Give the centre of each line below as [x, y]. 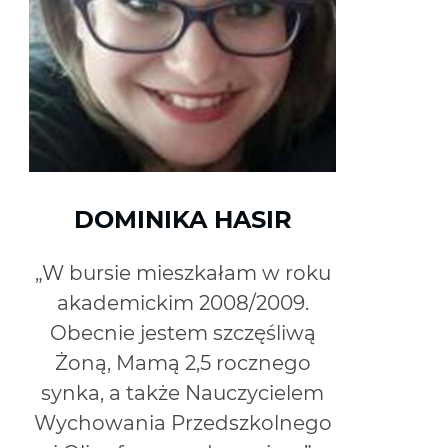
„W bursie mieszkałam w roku [182, 272]
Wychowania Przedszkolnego [182, 422]
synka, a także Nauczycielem [183, 392]
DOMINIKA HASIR [182, 219]
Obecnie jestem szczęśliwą [182, 332]
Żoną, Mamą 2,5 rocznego [182, 362]
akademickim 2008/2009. [182, 302]
